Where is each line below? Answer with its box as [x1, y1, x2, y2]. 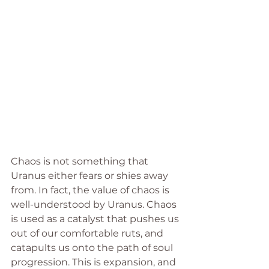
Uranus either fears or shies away [11, 169, 171, 181]
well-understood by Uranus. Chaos [11, 198, 179, 210]
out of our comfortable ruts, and [11, 227, 166, 239]
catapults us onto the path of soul [11, 241, 175, 253]
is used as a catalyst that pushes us [11, 213, 181, 225]
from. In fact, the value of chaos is [11, 184, 172, 196]
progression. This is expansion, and [11, 256, 178, 268]
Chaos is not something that [11, 155, 151, 167]
